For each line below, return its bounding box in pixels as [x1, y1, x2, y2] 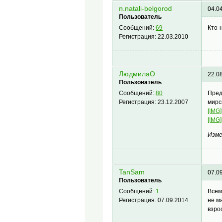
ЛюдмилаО [119, 70, 156, 78]
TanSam [119, 168, 145, 176]
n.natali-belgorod [119, 5, 172, 13]
